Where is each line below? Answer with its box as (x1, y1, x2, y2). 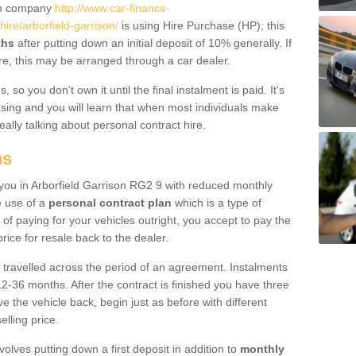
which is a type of (172, 196, 261, 209)
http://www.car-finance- (55, 2, 170, 14)
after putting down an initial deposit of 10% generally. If (14, 37, 292, 49)
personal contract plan (48, 196, 172, 209)
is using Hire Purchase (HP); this (118, 19, 284, 32)
